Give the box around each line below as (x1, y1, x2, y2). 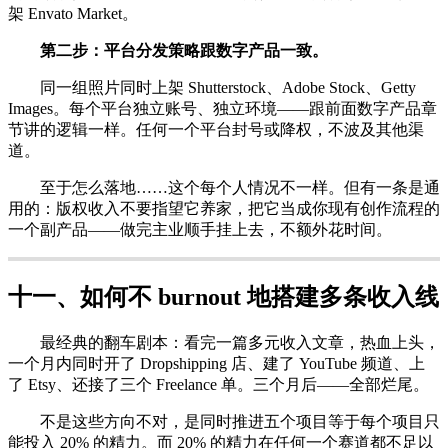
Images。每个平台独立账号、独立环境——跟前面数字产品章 (8, 100, 437, 118)
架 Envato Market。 (8, 5, 138, 23)
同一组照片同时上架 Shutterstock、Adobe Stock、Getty (8, 79, 416, 97)
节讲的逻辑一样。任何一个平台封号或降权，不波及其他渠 (8, 121, 424, 139)
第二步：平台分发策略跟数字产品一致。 (40, 42, 328, 60)
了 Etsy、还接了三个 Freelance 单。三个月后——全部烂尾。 (8, 376, 429, 394)
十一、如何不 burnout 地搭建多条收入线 (8, 284, 439, 311)
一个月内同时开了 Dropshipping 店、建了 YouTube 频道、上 (8, 355, 425, 373)
